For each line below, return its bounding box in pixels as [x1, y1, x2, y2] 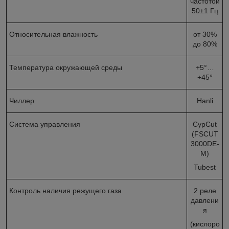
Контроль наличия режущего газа [9, 186, 122, 195]
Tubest [194, 163, 216, 171]
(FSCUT [191, 129, 218, 138]
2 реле [193, 186, 216, 195]
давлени [191, 196, 219, 204]
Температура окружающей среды [9, 63, 122, 72]
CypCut [193, 120, 217, 128]
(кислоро [190, 219, 220, 228]
